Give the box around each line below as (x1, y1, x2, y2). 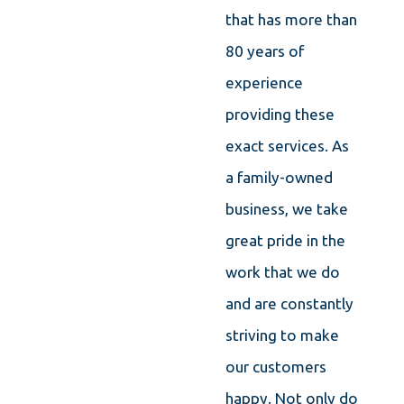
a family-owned (225, 169, 333, 187)
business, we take (225, 200, 348, 218)
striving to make (225, 326, 339, 344)
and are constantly (225, 295, 353, 313)
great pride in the (225, 232, 345, 250)
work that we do (225, 263, 340, 281)
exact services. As (225, 137, 349, 155)
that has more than (225, 11, 357, 29)
